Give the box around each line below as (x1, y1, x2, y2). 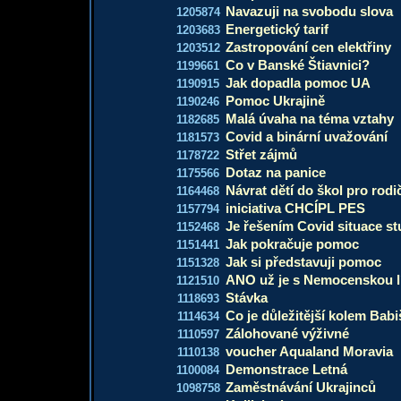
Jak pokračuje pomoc (226, 236, 359, 252)
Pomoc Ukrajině (226, 93, 325, 108)
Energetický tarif (226, 21, 328, 37)
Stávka (226, 290, 268, 305)
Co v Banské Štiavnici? (226, 57, 370, 73)
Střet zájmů (226, 147, 297, 162)
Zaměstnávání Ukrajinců (226, 380, 376, 395)
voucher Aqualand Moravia (226, 344, 393, 359)
